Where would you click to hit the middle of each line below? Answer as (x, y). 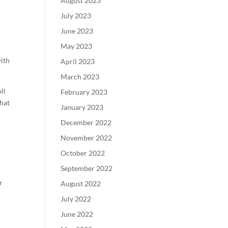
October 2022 (83, 153)
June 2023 (77, 31)
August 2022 (81, 183)
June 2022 (77, 214)
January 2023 (82, 107)
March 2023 (80, 77)
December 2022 (86, 122)
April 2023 (78, 61)
